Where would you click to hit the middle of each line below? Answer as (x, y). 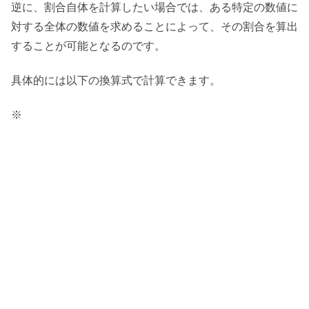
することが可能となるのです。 (88, 46)
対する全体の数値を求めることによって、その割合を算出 (154, 26)
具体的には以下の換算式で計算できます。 (116, 81)
